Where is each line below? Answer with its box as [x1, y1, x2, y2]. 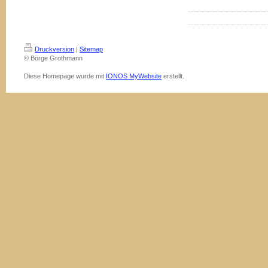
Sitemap [80, 45, 103, 53]
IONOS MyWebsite [106, 72, 162, 80]
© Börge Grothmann [24, 54, 83, 62]
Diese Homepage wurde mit [24, 72, 106, 80]
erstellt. [162, 72, 184, 80]
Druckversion [35, 45, 74, 53]
